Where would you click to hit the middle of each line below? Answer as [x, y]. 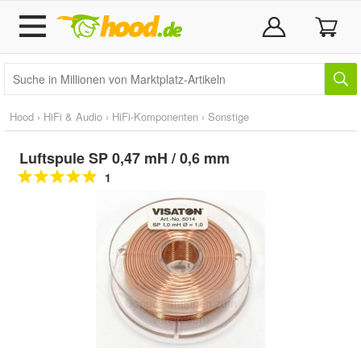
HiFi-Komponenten [155, 116]
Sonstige [228, 116]
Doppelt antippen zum [180, 303]
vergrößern [180, 320]
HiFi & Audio [73, 116]
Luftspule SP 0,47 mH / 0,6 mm [124, 158]
